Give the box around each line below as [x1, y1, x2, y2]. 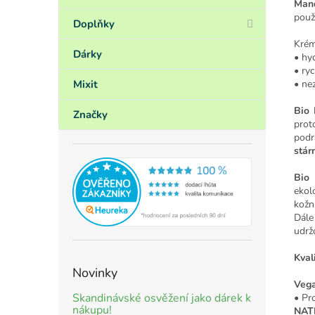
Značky [73, 108, 108, 122]
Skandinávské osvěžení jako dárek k [72, 290, 251, 306]
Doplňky [73, 17, 115, 31]
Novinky [72, 264, 117, 281]
